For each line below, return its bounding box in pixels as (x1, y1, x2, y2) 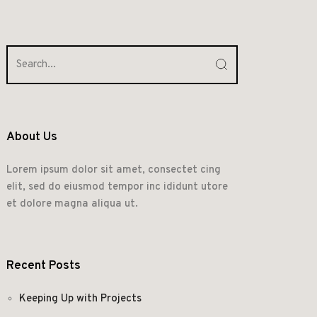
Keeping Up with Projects (18, 292, 142, 306)
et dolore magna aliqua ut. (6, 197, 138, 211)
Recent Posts (6, 258, 81, 274)
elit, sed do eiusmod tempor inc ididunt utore (6, 180, 228, 194)
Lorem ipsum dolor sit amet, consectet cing (6, 163, 221, 177)
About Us (6, 129, 57, 145)
